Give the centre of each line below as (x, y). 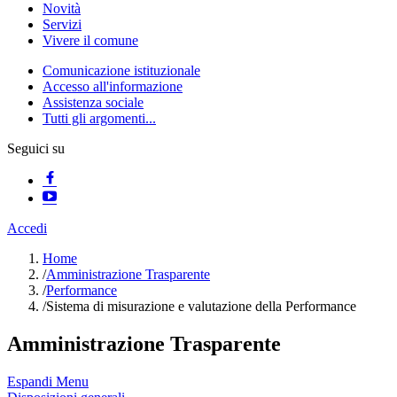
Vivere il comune (90, 41)
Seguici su (36, 149)
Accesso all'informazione (113, 87)
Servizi (62, 25)
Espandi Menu (48, 382)
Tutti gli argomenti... (99, 119)
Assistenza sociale (93, 103)
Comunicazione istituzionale (121, 71)
